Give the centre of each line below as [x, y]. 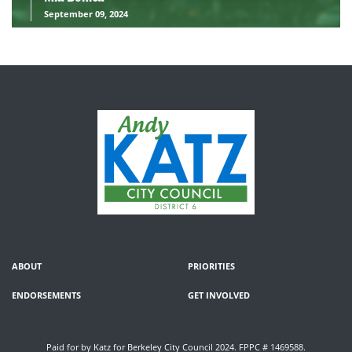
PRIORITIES [211, 266]
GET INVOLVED [219, 295]
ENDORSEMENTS [46, 295]
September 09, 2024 [86, 14]
